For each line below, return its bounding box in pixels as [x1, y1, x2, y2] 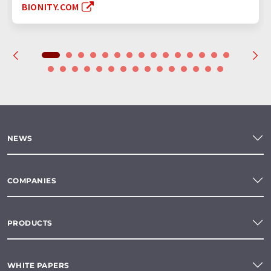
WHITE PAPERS [7, 260, 70, 270]
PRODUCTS [7, 218, 53, 227]
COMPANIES [7, 175, 57, 185]
